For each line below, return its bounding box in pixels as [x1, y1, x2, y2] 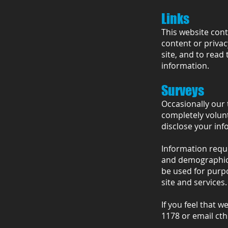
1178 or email [161, 210, 215, 221]
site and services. [161, 177, 227, 188]
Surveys [161, 82, 204, 98]
